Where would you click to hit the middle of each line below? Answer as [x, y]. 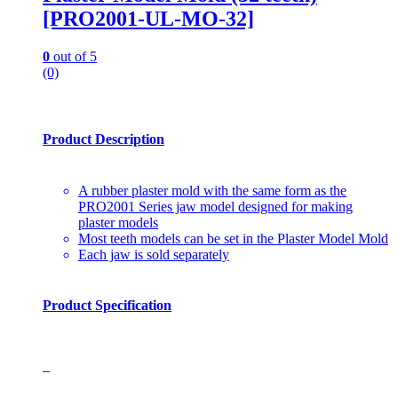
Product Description [103, 139]
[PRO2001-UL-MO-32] [148, 19]
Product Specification [107, 305]
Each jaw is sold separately [154, 254]
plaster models [118, 222]
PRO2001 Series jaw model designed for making [215, 206]
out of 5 [73, 57]
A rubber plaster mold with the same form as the [212, 190]
